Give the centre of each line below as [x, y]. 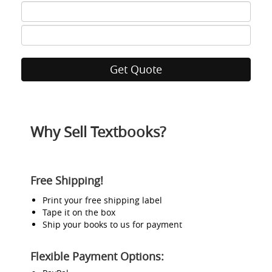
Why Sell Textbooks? [98, 132]
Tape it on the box [79, 212]
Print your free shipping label [102, 200]
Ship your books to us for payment [112, 224]
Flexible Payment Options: [97, 256]
